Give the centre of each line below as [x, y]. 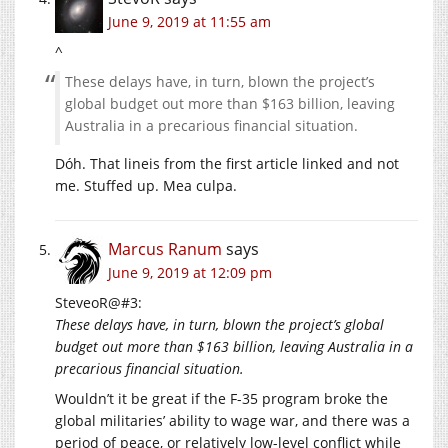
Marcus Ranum [165, 249]
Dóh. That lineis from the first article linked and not [227, 164]
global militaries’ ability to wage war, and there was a [232, 421]
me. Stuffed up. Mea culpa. [146, 186]
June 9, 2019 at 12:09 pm [190, 273]
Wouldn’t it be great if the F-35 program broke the [221, 399]
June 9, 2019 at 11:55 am [189, 22]
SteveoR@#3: [98, 303]
